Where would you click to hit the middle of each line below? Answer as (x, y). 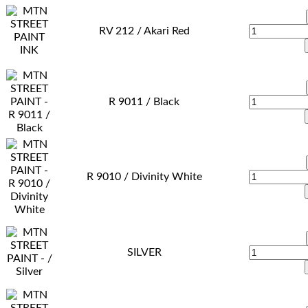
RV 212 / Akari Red (144, 31)
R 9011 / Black (144, 101)
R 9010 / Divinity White (144, 176)
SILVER (144, 252)
